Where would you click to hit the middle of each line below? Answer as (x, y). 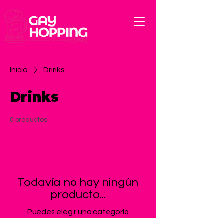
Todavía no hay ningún (78, 182)
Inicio (19, 70)
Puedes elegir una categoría (78, 212)
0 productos (28, 120)
